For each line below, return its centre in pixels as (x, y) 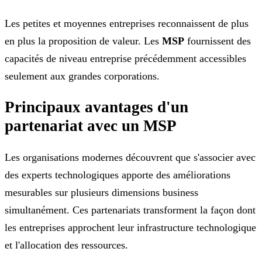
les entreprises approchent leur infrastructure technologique (130, 227)
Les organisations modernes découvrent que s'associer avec (130, 157)
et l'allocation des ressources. (66, 245)
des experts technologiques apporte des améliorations (118, 175)
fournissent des (218, 41)
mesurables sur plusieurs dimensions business (101, 192)
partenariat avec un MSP (91, 126)
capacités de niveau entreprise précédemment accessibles (125, 58)
